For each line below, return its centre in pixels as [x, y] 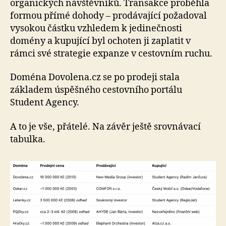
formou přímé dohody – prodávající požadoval [108, 16]
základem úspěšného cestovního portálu [96, 90]
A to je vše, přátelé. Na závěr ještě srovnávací [105, 127]
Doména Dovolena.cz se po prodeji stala [95, 78]
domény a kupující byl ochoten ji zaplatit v [100, 41]
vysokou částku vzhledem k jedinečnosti [96, 28]
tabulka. [28, 139]
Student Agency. [45, 103]
